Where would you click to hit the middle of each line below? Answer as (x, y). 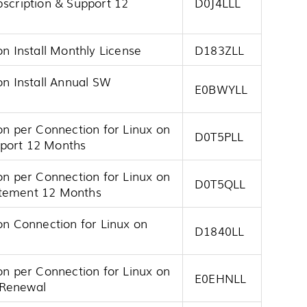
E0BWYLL (221, 89)
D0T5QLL (220, 184)
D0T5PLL (219, 136)
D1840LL (220, 231)
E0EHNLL (221, 278)
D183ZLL (220, 50)
